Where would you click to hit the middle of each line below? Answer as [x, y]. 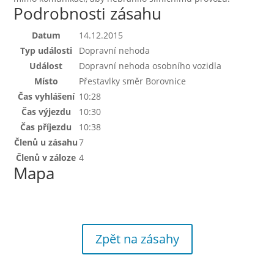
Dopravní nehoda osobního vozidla [150, 66]
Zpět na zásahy [137, 239]
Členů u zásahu [46, 142]
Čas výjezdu [46, 112]
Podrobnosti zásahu [88, 13]
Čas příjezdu [46, 127]
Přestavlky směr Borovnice [133, 81]
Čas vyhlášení [46, 96]
